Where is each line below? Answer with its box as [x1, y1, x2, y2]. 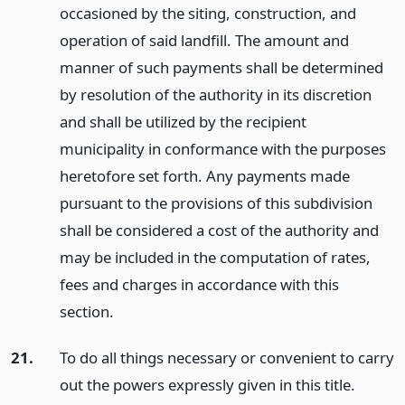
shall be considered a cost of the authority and [59, 219, 379, 240]
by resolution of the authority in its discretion [59, 83, 372, 105]
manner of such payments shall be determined [59, 56, 383, 78]
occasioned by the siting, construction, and [59, 2, 356, 24]
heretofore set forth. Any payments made [59, 165, 350, 186]
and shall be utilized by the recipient [59, 110, 306, 132]
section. [59, 300, 114, 322]
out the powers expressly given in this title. [59, 373, 355, 395]
